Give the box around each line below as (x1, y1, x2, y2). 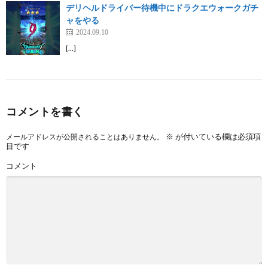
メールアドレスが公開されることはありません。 (6, 132, 164, 141)
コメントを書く (6, 104, 84, 118)
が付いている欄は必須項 (173, 131, 261, 141)
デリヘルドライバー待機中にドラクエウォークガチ (66, 2, 258, 13)
